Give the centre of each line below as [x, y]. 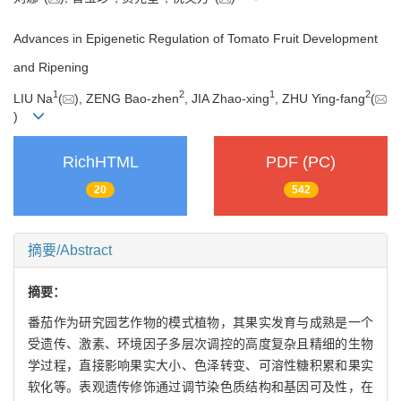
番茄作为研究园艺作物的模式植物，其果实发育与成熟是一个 [200, 322]
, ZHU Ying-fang [320, 98]
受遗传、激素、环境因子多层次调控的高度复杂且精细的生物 [200, 343]
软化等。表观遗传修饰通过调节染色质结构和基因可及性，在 [200, 386]
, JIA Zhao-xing [227, 98]
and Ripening [51, 68]
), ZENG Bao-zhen [127, 98]
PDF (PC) [301, 162]
